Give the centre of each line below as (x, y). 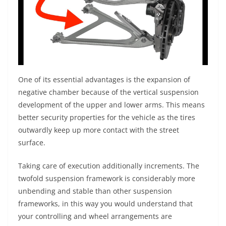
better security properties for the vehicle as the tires (107, 118)
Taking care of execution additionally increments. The (109, 166)
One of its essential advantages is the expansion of (104, 80)
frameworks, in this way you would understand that (105, 204)
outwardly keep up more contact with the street (99, 130)
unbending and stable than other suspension (95, 191)
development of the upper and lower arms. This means (111, 105)
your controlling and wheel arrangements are (95, 216)
